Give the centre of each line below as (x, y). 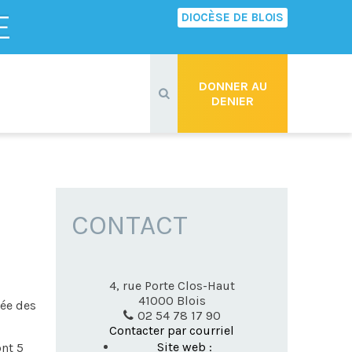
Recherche (168, 58)
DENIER (233, 101)
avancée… (165, 68)
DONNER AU (233, 86)
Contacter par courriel (172, 330)
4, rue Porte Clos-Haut (172, 286)
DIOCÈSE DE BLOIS (233, 17)
